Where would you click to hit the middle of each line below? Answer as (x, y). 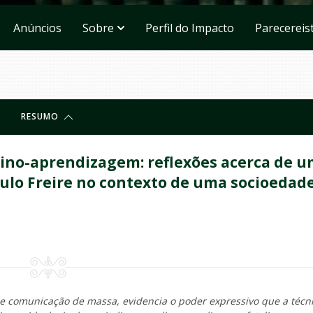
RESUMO (41, 117)
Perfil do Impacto (189, 28)
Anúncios (37, 28)
